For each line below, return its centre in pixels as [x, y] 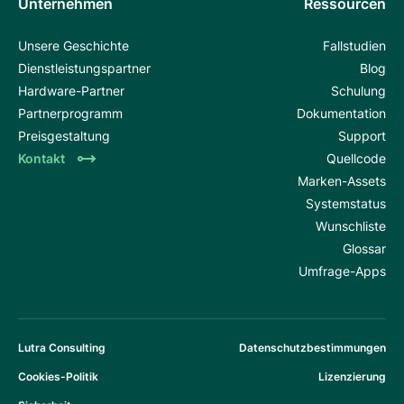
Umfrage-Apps [342, 271]
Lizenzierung [352, 376]
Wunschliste [351, 225]
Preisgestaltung [64, 135]
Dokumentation [341, 113]
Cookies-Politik [58, 376]
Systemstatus [346, 203]
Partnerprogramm [70, 113]
